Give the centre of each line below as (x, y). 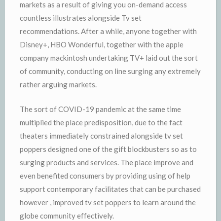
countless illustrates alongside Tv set (81, 18)
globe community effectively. (67, 215)
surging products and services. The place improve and (107, 162)
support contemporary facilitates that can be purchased (110, 189)
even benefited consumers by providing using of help (105, 175)
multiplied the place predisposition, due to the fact (101, 122)
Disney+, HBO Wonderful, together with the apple (102, 44)
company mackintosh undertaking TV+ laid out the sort (109, 58)
